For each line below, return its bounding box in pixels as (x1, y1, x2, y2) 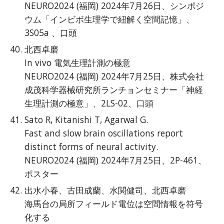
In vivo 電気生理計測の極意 (24, 56, 131, 68)
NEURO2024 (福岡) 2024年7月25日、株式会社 (24, 70, 204, 82)
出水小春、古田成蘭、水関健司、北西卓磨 (24, 184, 186, 196)
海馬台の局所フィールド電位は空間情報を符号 (24, 197, 203, 209)
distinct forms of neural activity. (24, 140, 158, 152)
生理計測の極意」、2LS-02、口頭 (24, 97, 154, 109)
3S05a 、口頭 (24, 26, 77, 38)
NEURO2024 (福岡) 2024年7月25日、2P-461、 (24, 154, 207, 166)
